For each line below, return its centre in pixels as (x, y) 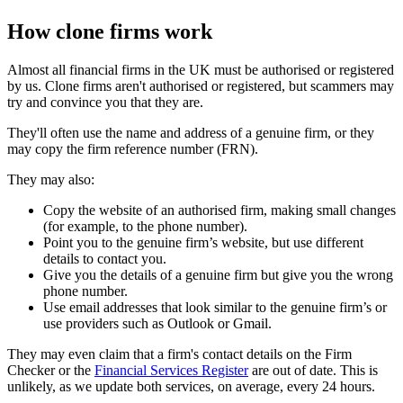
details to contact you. (105, 258)
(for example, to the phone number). (145, 226)
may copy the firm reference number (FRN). (133, 148)
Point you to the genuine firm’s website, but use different (203, 242)
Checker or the (51, 370)
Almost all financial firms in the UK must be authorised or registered (201, 69)
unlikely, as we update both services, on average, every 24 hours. (191, 386)
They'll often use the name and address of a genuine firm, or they (191, 132)
